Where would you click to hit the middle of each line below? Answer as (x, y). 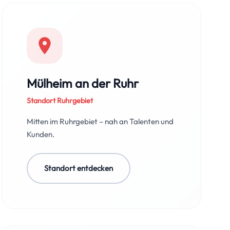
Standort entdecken (78, 168)
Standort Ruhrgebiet (60, 101)
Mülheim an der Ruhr (82, 83)
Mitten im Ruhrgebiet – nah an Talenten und (100, 121)
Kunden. (40, 134)
